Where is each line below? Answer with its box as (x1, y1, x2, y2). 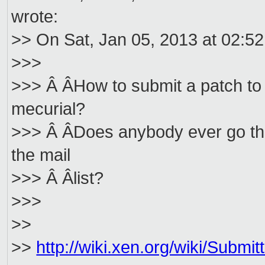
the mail (11, 146, 71, 165)
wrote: (11, 7, 59, 27)
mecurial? (11, 99, 86, 119)
